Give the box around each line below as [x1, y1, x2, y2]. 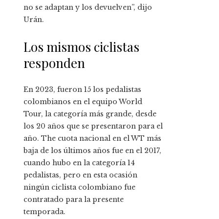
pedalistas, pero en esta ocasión [23, 171, 137, 180]
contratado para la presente [23, 195, 124, 204]
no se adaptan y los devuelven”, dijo [23, 3, 152, 12]
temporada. [23, 207, 66, 217]
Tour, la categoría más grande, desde [23, 109, 156, 119]
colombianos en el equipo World [23, 97, 142, 107]
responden [23, 54, 85, 72]
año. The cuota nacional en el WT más [23, 134, 161, 143]
